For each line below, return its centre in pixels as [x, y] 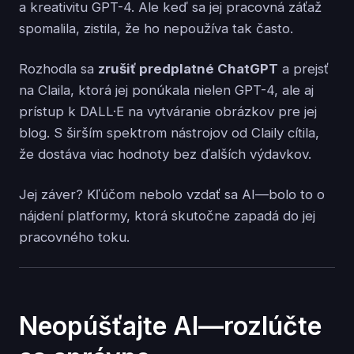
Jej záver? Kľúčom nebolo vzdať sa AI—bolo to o [172, 194]
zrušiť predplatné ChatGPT [188, 68]
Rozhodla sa [58, 68]
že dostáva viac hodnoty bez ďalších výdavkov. [165, 154]
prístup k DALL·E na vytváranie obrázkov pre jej [168, 111]
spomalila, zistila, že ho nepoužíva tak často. [156, 28]
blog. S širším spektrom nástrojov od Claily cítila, [169, 132]
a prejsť [303, 68]
